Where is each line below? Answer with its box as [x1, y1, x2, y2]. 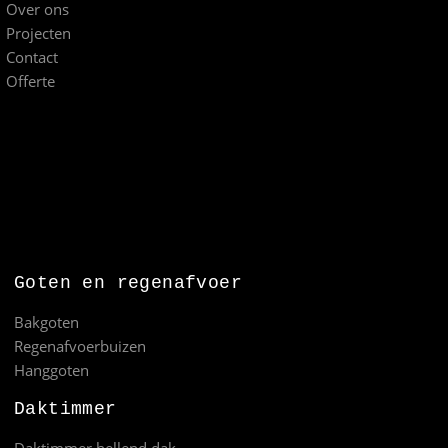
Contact [5, 46, 58, 67]
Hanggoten [14, 359, 89, 380]
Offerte [5, 70, 55, 91]
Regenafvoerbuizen [14, 335, 146, 356]
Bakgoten [14, 311, 79, 332]
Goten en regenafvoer [14, 272, 242, 293]
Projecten [5, 22, 71, 43]
